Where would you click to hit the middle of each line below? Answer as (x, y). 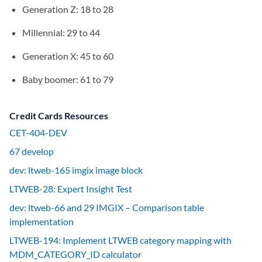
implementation (42, 222)
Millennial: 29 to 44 (61, 33)
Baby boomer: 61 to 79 (68, 80)
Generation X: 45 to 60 (68, 56)
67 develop (32, 151)
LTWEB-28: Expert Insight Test (71, 189)
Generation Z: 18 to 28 (68, 9)
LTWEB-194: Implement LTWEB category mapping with (120, 240)
